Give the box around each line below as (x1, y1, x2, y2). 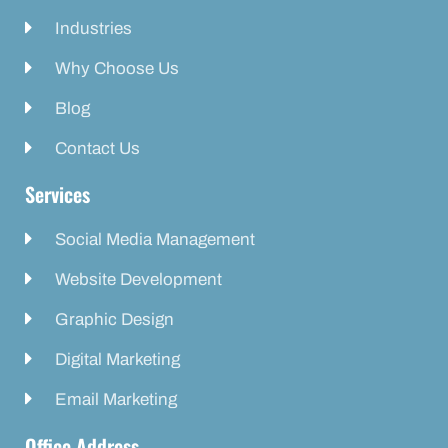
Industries (55, 18, 132, 38)
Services (25, 178, 90, 209)
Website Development (55, 269, 222, 289)
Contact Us (55, 138, 140, 158)
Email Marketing (55, 389, 177, 409)
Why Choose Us (55, 58, 179, 78)
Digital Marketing (55, 349, 180, 369)
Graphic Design (55, 309, 174, 329)
